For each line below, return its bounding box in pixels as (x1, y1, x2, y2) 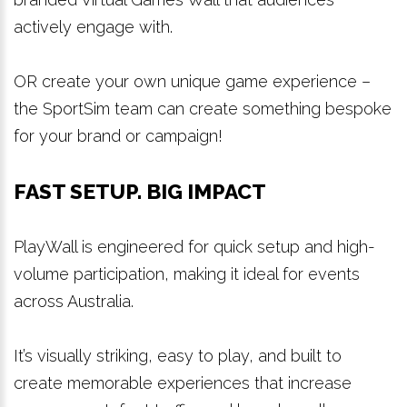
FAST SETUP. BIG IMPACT (14, 178, 266, 203)
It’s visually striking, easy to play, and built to (14, 345, 342, 365)
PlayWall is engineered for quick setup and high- (14, 236, 375, 256)
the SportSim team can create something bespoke (14, 98, 392, 118)
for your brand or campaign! (14, 125, 223, 145)
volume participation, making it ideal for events (14, 263, 360, 283)
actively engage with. (14, 16, 173, 36)
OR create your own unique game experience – (14, 71, 371, 91)
